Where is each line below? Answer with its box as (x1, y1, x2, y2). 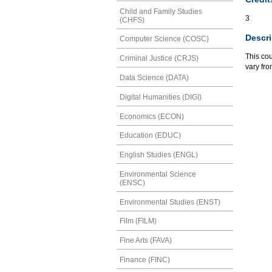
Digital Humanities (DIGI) (120, 92, 202, 101)
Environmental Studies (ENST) (120, 197, 220, 206)
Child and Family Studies (120, 7, 202, 16)
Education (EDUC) (120, 131, 181, 140)
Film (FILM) (120, 217, 157, 226)
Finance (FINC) (120, 256, 170, 264)
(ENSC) (120, 178, 145, 187)
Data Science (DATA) (120, 73, 189, 82)
